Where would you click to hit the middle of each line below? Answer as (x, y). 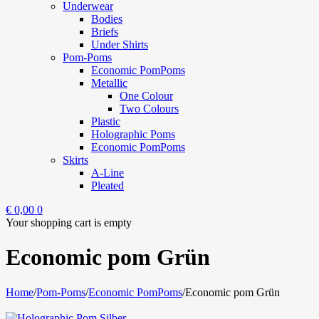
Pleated (108, 185)
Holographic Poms (133, 134)
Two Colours (149, 109)
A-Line (108, 173)
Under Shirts (120, 45)
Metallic (109, 83)
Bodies (107, 19)
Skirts (75, 160)
